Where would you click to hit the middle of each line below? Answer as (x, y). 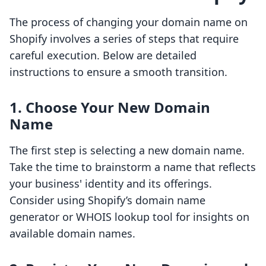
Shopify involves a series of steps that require (124, 39)
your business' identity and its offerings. (111, 184)
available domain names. (72, 234)
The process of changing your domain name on (129, 22)
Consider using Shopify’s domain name (107, 200)
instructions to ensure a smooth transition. (118, 72)
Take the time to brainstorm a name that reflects (133, 167)
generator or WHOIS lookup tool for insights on (129, 217)
